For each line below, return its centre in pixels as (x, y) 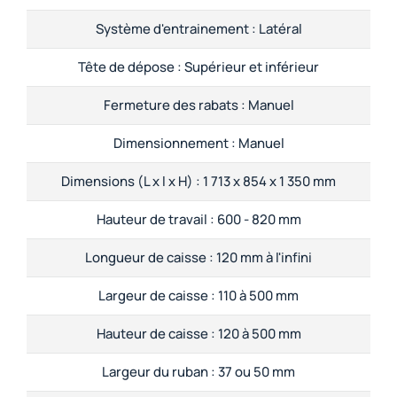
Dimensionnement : (174, 144)
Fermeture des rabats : (174, 105)
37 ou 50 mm (255, 372)
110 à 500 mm (257, 296)
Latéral (279, 29)
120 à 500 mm (258, 334)
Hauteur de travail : (155, 220)
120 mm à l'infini (263, 258)
